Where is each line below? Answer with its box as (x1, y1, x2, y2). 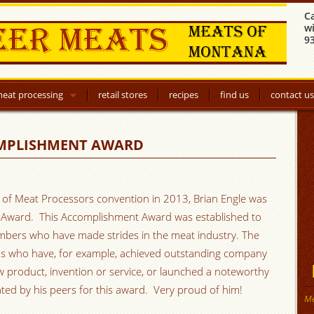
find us (220, 88, 249, 101)
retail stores (98, 88, 147, 101)
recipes (169, 88, 198, 101)
